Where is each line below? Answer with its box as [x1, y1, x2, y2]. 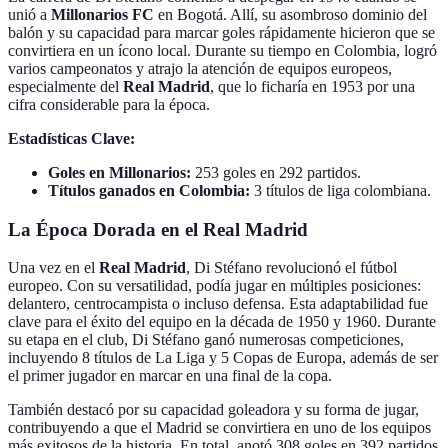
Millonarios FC [51, 5, 154, 23]
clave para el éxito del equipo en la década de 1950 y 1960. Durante [8, 313, 436, 331]
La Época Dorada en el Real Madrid [8, 218, 308, 240]
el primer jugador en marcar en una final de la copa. [8, 367, 332, 385]
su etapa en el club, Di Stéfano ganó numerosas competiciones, [8, 331, 404, 349]
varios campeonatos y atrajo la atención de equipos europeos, [8, 59, 392, 77]
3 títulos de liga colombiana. [250, 181, 431, 199]
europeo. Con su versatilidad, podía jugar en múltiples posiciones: [8, 277, 421, 295]
